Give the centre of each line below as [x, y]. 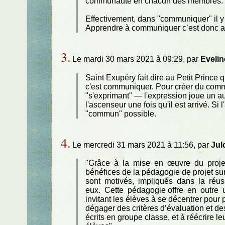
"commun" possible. [121, 114]
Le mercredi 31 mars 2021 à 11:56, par [140, 145]
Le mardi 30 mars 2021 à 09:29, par [135, 59]
